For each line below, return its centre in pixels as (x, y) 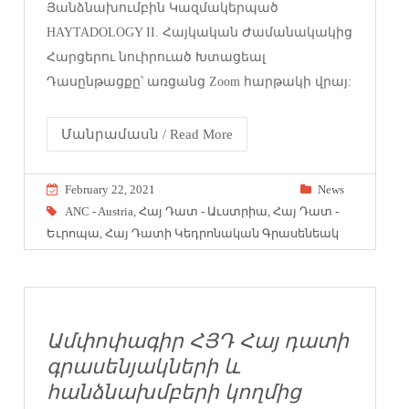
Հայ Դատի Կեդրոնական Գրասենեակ (222, 233)
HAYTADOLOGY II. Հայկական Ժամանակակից (200, 32)
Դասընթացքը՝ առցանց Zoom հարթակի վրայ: (199, 81)
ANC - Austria (100, 211)
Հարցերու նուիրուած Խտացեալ (157, 57)
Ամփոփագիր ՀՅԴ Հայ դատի (198, 341)
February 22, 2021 (110, 189)
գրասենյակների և (144, 367)
